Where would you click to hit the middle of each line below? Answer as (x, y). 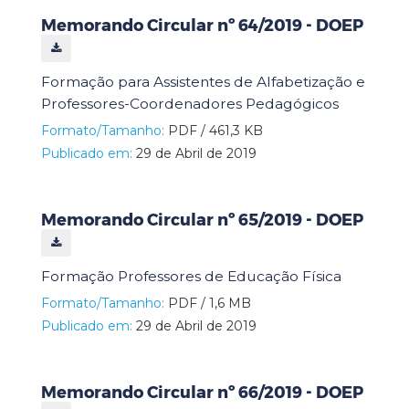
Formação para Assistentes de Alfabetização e (203, 81)
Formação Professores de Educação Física (191, 276)
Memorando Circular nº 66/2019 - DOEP (202, 392)
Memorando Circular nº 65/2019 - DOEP (202, 220)
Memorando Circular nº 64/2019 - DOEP (202, 25)
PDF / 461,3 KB (214, 130)
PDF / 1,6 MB (208, 303)
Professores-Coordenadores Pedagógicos (190, 103)
